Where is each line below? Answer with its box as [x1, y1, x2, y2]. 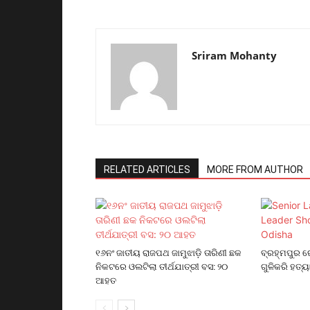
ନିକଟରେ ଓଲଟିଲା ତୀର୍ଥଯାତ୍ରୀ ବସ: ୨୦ [95, 261, 228, 272]
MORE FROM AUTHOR [207, 163, 303, 175]
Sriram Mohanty [192, 48, 277, 62]
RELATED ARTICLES [104, 163, 190, 175]
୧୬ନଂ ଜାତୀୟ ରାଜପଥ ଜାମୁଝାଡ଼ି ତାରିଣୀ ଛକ [95, 247, 241, 258]
